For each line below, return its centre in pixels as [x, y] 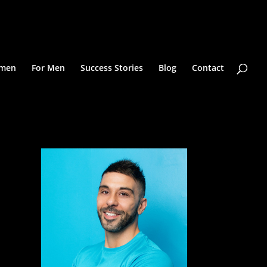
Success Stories [112, 68]
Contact [208, 68]
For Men [48, 68]
